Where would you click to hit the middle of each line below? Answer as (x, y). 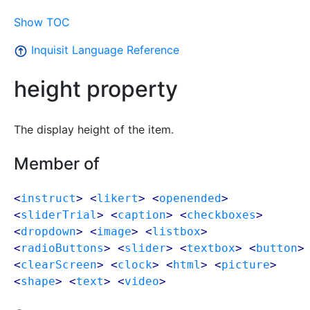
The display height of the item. (94, 129)
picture (246, 264)
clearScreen (59, 264)
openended (190, 198)
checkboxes (221, 215)
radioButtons (62, 248)
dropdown (48, 231)
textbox (211, 248)
